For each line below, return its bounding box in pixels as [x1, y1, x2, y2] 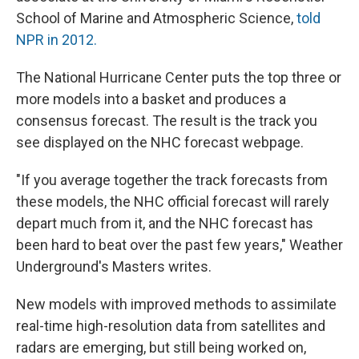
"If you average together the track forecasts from [16, 171, 328, 189]
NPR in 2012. [16, 31, 97, 49]
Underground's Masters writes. [16, 258, 212, 276]
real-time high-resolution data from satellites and [16, 317, 325, 335]
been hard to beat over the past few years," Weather [16, 236, 343, 254]
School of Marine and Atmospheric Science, [16, 10, 296, 27]
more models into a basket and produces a [16, 91, 286, 108]
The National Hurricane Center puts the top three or [16, 69, 341, 87]
